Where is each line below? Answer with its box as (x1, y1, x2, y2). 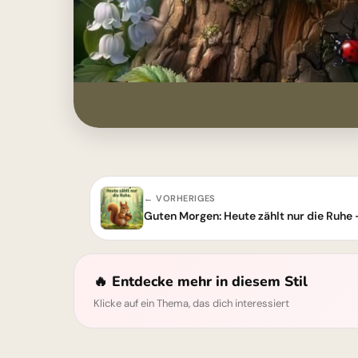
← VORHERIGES (144, 193, 216, 204)
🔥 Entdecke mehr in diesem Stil (93, 272, 308, 291)
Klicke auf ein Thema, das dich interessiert (93, 296, 289, 310)
